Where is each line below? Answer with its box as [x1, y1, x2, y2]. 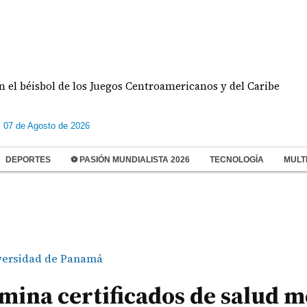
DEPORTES [5, 155, 51, 164]
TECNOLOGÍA [210, 155, 264, 164]
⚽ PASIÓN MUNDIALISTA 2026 [71, 155, 190, 164]
